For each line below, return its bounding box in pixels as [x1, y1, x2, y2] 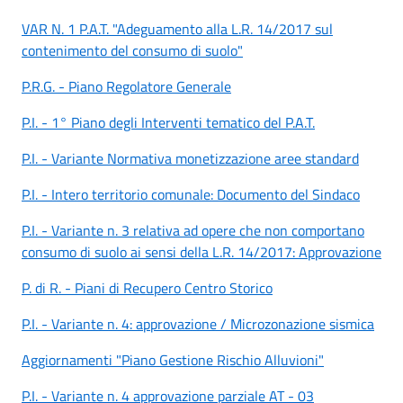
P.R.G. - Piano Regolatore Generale [22, 75, 231, 97]
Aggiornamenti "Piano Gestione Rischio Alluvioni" [22, 348, 324, 371]
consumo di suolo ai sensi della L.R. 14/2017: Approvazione [22, 240, 381, 263]
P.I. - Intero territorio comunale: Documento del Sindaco [22, 183, 360, 205]
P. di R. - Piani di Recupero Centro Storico [22, 276, 273, 299]
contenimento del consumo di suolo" [22, 39, 243, 61]
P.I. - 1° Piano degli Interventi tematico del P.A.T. [22, 111, 315, 133]
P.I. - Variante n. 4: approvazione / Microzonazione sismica [22, 312, 374, 335]
